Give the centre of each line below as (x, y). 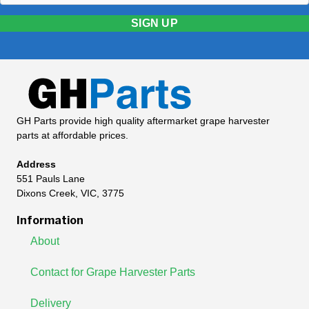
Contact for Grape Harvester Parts (113, 272)
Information (50, 221)
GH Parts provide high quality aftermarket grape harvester (143, 121)
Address (36, 165)
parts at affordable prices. (72, 136)
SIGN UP (154, 23)
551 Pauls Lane (51, 179)
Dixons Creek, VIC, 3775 (70, 193)
